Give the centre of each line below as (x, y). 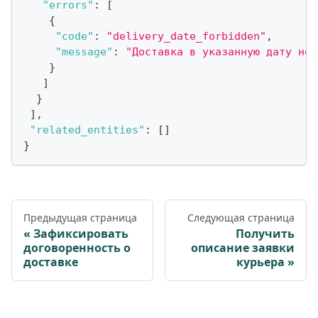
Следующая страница (241, 217)
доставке (51, 262)
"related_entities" (87, 130)
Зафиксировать (81, 233)
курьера (261, 262)
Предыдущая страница (80, 217)
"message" (84, 51)
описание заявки (243, 247)
